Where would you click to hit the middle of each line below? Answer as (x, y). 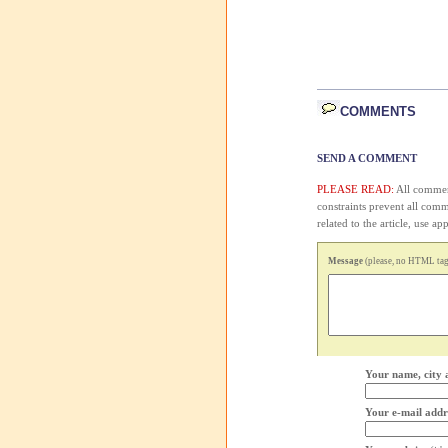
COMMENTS (378, 111)
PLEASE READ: (355, 189)
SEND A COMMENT (367, 158)
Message (345, 261)
